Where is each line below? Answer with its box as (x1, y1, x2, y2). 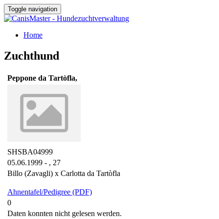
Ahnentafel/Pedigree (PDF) (7, 187, 92, 196)
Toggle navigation (8, 5, 57, 13)
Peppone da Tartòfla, (7, 73, 77, 82)
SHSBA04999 (7, 147, 53, 156)
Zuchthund (4, 49, 59, 62)
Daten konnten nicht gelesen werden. (7, 209, 122, 218)
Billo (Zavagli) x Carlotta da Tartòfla (7, 169, 120, 177)
